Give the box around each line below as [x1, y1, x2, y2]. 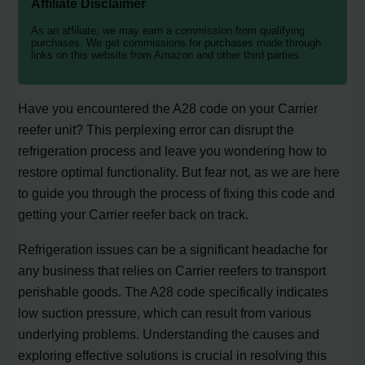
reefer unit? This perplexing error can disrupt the [18, 122, 295, 138]
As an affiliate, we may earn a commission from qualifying [31, 24, 306, 37]
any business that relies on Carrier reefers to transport [18, 262, 327, 278]
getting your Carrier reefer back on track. [18, 207, 249, 222]
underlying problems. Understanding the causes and [18, 326, 320, 341]
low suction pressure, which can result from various [18, 305, 312, 320]
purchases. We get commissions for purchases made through [31, 37, 322, 50]
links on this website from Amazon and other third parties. [31, 49, 303, 62]
